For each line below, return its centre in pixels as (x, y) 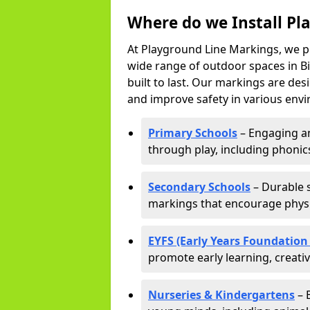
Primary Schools (193, 133)
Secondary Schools (199, 187)
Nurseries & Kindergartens (221, 295)
